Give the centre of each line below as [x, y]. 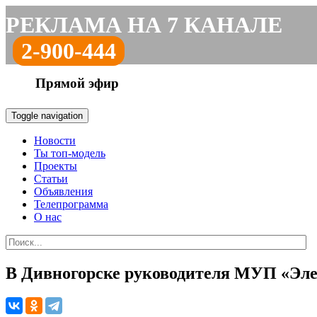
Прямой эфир [77, 83]
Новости [55, 140]
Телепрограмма [71, 204]
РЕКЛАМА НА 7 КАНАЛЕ [144, 25]
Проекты [56, 166]
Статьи [51, 179]
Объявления [63, 191]
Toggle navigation [47, 116]
